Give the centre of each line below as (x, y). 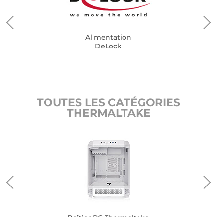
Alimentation (108, 37)
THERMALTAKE (108, 113)
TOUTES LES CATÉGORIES (108, 102)
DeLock (108, 46)
